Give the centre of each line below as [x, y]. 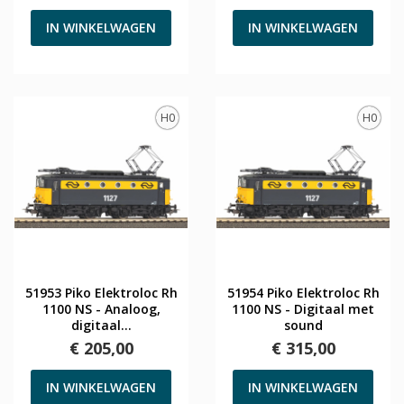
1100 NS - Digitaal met [303, 308]
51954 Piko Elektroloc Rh [303, 292]
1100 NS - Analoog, [101, 308]
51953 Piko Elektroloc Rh [101, 292]
